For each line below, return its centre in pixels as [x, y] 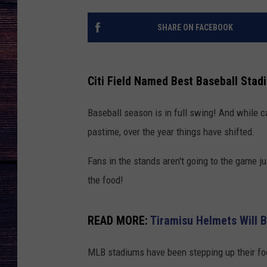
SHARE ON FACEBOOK [195, 28]
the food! [105, 180]
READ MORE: [119, 221]
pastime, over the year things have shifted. [171, 131]
